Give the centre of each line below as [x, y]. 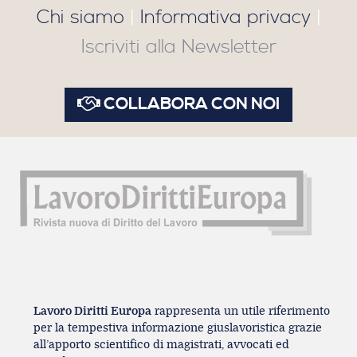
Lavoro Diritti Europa [92, 312]
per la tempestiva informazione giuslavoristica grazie [178, 328]
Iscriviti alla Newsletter [178, 47]
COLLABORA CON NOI [190, 105]
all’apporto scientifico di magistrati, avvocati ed [161, 345]
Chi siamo [80, 18]
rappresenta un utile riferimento [241, 312]
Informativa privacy [225, 18]
